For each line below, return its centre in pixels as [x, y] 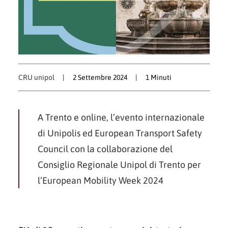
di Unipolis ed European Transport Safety [120, 133]
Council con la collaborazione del [105, 149]
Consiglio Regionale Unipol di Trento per [119, 165]
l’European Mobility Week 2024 [101, 180]
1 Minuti [159, 77]
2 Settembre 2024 [100, 77]
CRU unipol [36, 77]
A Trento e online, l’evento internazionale [121, 117]
